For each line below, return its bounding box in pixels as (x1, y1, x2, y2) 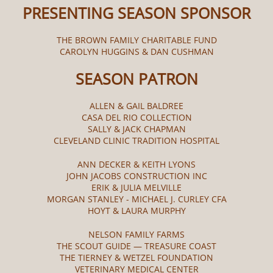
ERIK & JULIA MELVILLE (91, 182, 182, 193)
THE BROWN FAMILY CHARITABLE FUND (56, 34, 217, 46)
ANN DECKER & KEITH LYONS (77, 158, 196, 170)
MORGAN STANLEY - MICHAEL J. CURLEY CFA (46, 193, 227, 205)
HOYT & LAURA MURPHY (87, 205, 186, 216)
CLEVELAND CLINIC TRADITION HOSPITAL (54, 135, 219, 146)
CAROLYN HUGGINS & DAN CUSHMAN (59, 46, 214, 57)
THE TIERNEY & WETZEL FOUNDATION (60, 252, 213, 263)
